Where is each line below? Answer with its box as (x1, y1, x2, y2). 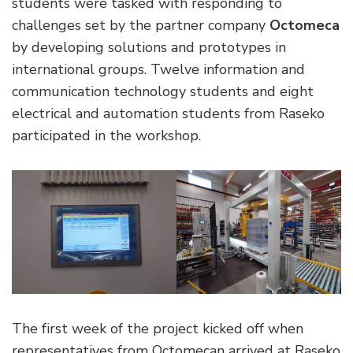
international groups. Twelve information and (12, 60, 305, 80)
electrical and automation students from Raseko (12, 104, 325, 124)
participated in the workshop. (12, 126, 201, 146)
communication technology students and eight (12, 82, 314, 102)
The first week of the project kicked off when (12, 319, 303, 339)
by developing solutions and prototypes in (12, 38, 286, 58)
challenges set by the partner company (12, 16, 269, 35)
